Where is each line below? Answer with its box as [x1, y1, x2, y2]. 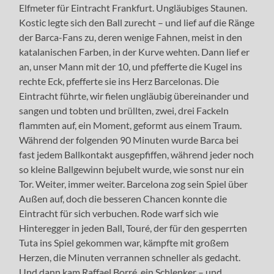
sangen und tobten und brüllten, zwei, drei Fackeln [19, 104, 229, 116]
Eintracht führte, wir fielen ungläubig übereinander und [19, 89, 250, 102]
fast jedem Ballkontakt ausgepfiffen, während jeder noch [19, 148, 254, 160]
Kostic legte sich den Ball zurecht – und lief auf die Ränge [19, 16, 255, 28]
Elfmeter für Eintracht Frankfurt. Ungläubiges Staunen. [19, 1, 248, 13]
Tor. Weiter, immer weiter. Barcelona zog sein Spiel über [19, 177, 248, 190]
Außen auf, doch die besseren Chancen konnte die [19, 192, 228, 204]
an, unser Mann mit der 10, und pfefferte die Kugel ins [19, 60, 243, 72]
